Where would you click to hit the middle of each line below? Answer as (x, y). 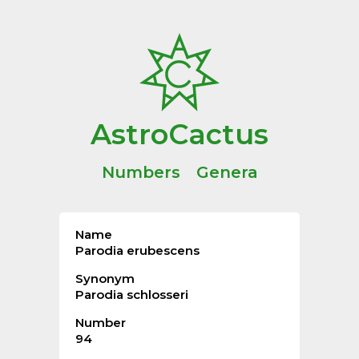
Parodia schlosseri (132, 294)
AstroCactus (179, 134)
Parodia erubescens (137, 250)
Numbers (141, 172)
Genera (227, 172)
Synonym (105, 278)
